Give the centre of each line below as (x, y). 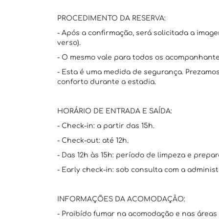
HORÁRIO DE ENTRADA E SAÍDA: (115, 111)
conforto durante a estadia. (107, 82)
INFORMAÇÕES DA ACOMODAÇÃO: (121, 199)
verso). (69, 43)
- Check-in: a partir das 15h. (106, 126)
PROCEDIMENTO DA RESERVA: (111, 18)
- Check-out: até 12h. (93, 141)
